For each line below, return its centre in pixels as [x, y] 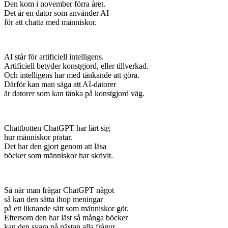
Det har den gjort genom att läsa [55, 146]
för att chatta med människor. [51, 22]
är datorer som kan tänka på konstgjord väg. [75, 93]
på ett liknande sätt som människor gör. [66, 208]
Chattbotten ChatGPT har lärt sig [57, 128]
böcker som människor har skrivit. [60, 155]
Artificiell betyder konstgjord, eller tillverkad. [76, 66]
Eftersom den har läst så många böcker [66, 218]
